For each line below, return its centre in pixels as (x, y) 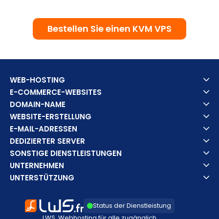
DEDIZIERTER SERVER (48, 141)
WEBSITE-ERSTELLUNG (51, 116)
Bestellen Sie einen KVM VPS (109, 28)
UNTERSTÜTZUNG (42, 177)
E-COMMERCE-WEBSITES (56, 92)
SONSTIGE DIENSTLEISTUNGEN (66, 153)
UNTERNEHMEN (37, 165)
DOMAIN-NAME (38, 104)
